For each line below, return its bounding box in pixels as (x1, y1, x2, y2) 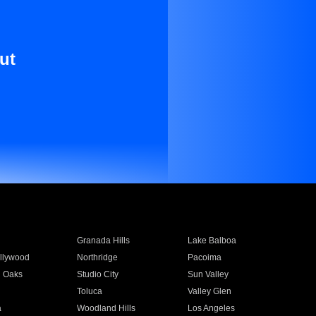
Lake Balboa (188, 236, 237, 245)
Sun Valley (188, 269, 229, 279)
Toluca (76, 286, 102, 296)
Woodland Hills (76, 303, 135, 313)
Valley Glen (188, 286, 232, 296)
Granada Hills (76, 236, 130, 245)
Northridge (76, 253, 118, 262)
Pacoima (188, 253, 222, 262)
